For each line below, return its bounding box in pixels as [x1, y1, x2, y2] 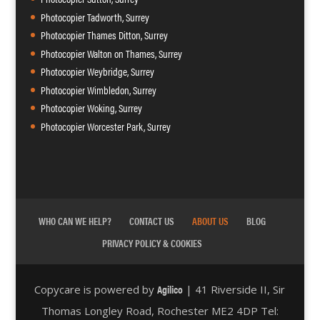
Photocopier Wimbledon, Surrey [40, 81, 156, 97]
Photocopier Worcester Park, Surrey [40, 118, 171, 134]
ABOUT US [191, 214, 229, 229]
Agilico [157, 281, 184, 297]
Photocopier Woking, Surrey [40, 100, 142, 116]
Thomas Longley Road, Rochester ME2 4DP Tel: [41, 304, 279, 319]
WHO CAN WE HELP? [38, 214, 111, 229]
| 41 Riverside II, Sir [183, 282, 286, 297]
